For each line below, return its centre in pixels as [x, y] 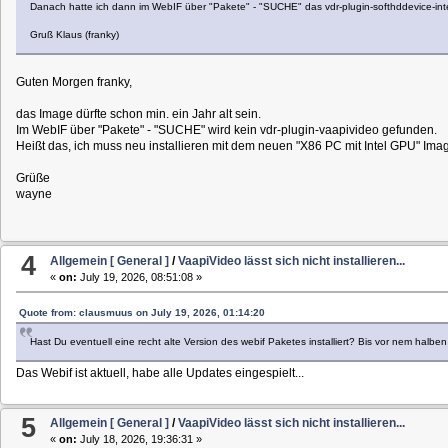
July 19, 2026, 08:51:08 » [140, 276]
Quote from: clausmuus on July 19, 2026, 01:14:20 [141, 312]
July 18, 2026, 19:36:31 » [140, 438]
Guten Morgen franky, [73, 82]
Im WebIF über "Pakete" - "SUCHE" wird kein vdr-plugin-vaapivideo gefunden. [226, 130]
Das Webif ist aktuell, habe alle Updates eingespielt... [159, 372]
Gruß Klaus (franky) [74, 35]
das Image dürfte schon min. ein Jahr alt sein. [138, 114]
